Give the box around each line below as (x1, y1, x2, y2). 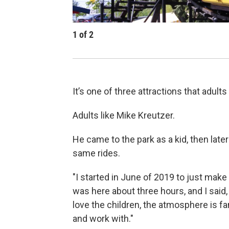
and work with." (73, 213, 133, 224)
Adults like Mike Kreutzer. (73, 110, 175, 121)
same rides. (73, 148, 120, 159)
